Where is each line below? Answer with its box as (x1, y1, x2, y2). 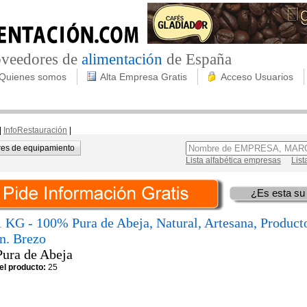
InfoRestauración (3, 125, 67, 135)
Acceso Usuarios (221, 71, 293, 82)
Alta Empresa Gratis (100, 71, 187, 82)
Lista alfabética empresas (186, 156, 281, 165)
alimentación (82, 51, 162, 68)
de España (162, 51, 232, 68)
